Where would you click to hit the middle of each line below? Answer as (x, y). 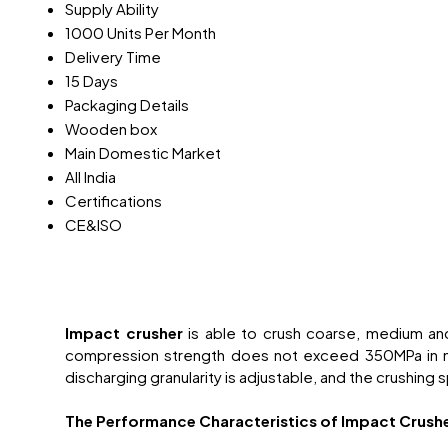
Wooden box (111, 129)
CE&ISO (93, 225)
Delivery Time (113, 57)
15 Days (91, 81)
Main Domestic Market (143, 153)
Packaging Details (127, 105)
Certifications (113, 201)
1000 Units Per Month (140, 33)
